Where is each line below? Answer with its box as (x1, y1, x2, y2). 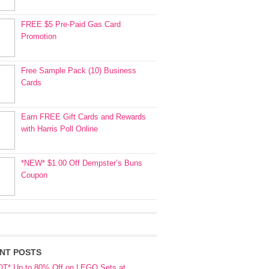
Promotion (21, 32, 56, 41)
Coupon (21, 171, 47, 180)
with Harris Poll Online (21, 124, 98, 133)
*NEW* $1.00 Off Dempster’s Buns (21, 159, 142, 168)
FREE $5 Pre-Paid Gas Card (21, 20, 121, 29)
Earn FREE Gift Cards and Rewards (21, 112, 146, 121)
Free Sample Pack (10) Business (21, 66, 136, 75)
